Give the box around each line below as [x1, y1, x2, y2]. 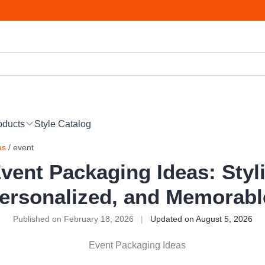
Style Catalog [34, 118, 91, 129]
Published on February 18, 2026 [12, 214, 136, 224]
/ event [6, 142, 34, 152]
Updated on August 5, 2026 [150, 214, 253, 224]
